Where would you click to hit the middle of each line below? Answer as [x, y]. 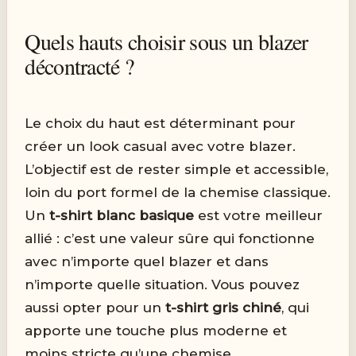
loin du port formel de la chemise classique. [178, 192]
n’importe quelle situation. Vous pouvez [163, 284]
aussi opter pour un [95, 307]
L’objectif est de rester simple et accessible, [177, 169]
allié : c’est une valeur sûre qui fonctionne [170, 238]
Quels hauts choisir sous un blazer [166, 41]
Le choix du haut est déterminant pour [161, 123]
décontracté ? [79, 66]
